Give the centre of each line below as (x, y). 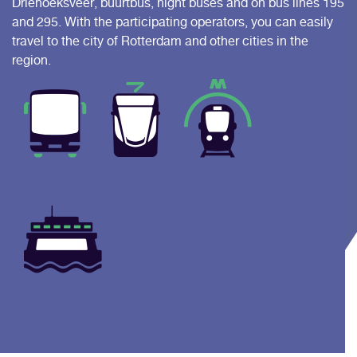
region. (31, 60)
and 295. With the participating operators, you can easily (173, 22)
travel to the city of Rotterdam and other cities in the (160, 41)
